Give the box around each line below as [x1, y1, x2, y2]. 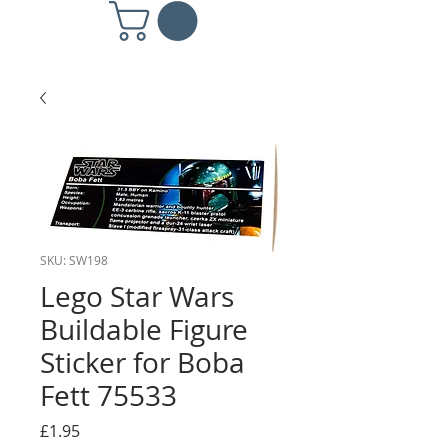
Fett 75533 [40, 376, 177, 414]
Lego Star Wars [40, 277, 234, 315]
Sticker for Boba [40, 343, 245, 381]
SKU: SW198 [40, 251, 108, 268]
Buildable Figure [40, 310, 248, 348]
